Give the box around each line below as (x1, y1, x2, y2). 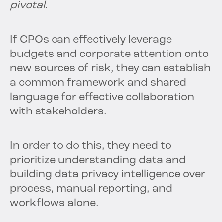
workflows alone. (10, 198, 99, 210)
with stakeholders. (10, 106, 107, 118)
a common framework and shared (10, 77, 186, 89)
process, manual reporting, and (10, 183, 172, 195)
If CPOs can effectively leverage (10, 34, 172, 46)
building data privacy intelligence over (10, 169, 205, 181)
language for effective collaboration (10, 92, 194, 104)
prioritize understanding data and (10, 155, 186, 166)
